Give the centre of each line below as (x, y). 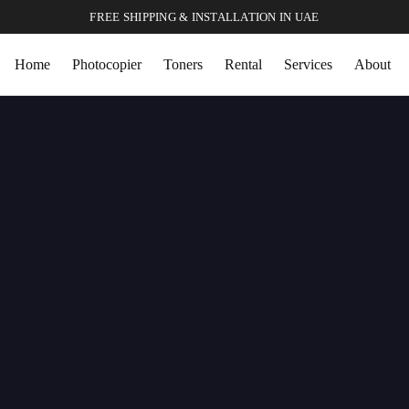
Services (308, 64)
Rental (243, 64)
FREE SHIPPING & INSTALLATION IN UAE (204, 17)
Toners (183, 64)
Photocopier (106, 64)
